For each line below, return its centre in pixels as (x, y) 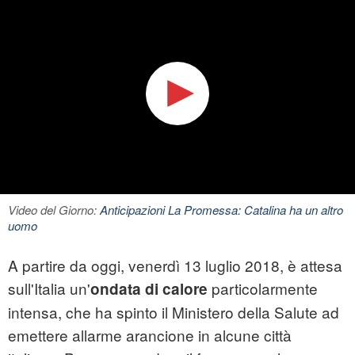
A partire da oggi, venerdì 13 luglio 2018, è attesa (175, 265)
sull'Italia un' (49, 288)
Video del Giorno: (54, 210)
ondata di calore (149, 289)
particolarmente (263, 288)
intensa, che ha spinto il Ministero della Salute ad (174, 312)
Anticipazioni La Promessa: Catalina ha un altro (221, 210)
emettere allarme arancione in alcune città (150, 335)
